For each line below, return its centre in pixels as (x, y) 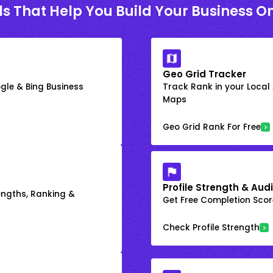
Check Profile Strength (211, 228)
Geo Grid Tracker (205, 74)
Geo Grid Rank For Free (212, 127)
